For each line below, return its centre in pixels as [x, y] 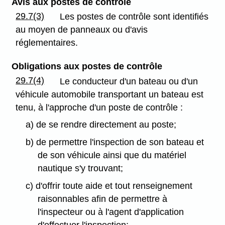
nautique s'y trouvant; [81, 168]
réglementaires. [47, 43]
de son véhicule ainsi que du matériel [112, 155]
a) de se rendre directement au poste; [101, 125]
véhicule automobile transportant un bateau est [110, 94]
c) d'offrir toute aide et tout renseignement [109, 186]
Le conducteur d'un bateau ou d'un [129, 81]
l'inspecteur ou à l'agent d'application [111, 212]
